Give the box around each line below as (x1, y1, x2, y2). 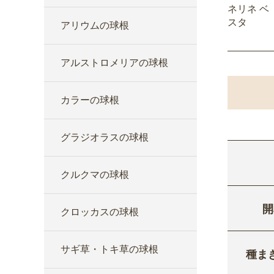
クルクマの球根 (61, 169, 129, 180)
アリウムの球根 (61, 20, 129, 31)
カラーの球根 (61, 95, 119, 105)
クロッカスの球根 (61, 207, 139, 217)
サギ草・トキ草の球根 (61, 244, 158, 254)
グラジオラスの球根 (61, 132, 149, 143)
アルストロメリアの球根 (61, 57, 168, 68)
